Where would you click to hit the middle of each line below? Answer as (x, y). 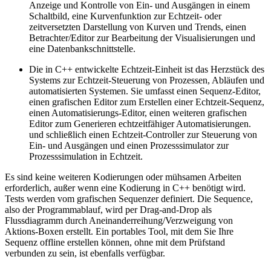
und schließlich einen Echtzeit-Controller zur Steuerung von (143, 135)
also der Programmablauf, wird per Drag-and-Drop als (108, 210)
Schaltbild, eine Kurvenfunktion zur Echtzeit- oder (125, 16)
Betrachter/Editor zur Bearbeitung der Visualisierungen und (142, 38)
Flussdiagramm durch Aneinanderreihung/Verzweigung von (119, 221)
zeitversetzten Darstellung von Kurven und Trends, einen (138, 27)
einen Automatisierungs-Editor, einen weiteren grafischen (138, 113)
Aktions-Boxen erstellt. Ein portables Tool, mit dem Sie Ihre (119, 232)
